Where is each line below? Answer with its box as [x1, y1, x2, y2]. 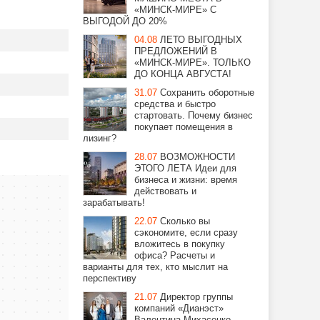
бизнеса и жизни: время [134, 174, 237, 185]
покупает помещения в [134, 121, 233, 132]
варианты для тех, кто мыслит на [83, 261, 228, 272]
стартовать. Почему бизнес [134, 110, 253, 121]
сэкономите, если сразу [134, 227, 238, 238]
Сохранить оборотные [160, 87, 254, 98]
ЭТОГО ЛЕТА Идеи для [134, 163, 236, 174]
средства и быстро [134, 99, 216, 109]
